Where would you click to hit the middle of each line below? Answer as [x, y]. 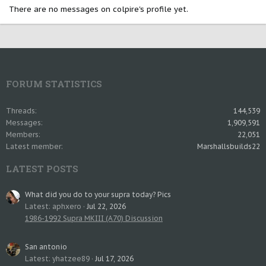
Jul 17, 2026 [114, 259]
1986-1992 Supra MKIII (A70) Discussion [94, 218]
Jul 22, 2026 [106, 207]
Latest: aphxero [53, 207]
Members [22, 135]
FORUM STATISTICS [54, 84]
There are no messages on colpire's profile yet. [99, 9]
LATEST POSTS [42, 169]
